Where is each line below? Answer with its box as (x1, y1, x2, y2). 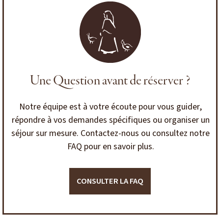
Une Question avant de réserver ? (29, 72, 191, 90)
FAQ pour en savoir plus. (67, 140, 154, 153)
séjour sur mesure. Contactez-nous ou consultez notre (11, 127, 210, 140)
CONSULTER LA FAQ (77, 175, 143, 188)
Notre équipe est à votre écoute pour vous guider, (19, 101, 202, 113)
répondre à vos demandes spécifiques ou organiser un (11, 114, 210, 127)
